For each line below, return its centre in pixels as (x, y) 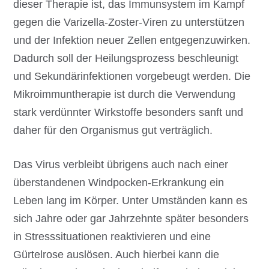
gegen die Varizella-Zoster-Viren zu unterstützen (129, 23)
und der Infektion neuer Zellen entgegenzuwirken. (132, 41)
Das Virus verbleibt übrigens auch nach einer (121, 165)
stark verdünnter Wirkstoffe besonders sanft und (128, 113)
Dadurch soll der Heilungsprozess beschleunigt (126, 59)
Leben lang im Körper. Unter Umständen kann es (131, 201)
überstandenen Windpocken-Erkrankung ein (119, 183)
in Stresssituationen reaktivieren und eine (112, 237)
